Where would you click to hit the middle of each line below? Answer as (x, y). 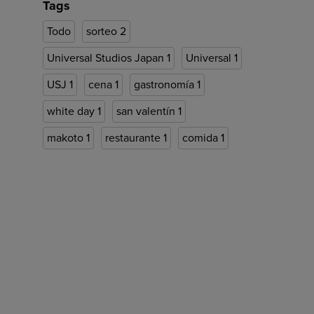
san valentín (147, 111)
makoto (67, 138)
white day (72, 111)
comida (202, 138)
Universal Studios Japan (107, 58)
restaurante (134, 138)
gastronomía (165, 85)
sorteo (103, 32)
